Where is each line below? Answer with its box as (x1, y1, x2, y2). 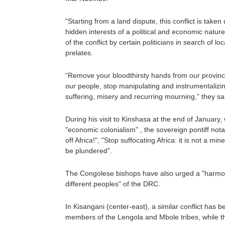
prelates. (65, 49, 93, 57)
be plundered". (65, 147, 112, 155)
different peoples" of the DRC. (65, 180, 160, 188)
